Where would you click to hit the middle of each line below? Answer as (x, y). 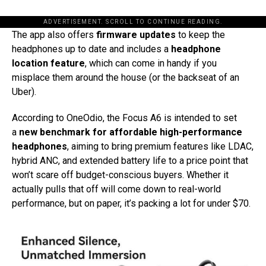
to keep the (200, 35)
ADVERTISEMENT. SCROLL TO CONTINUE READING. (133, 22)
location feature (48, 64)
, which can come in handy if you (151, 64)
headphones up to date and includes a (91, 49)
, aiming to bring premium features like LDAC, (160, 147)
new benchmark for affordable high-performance (131, 132)
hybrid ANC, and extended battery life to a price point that (130, 161)
